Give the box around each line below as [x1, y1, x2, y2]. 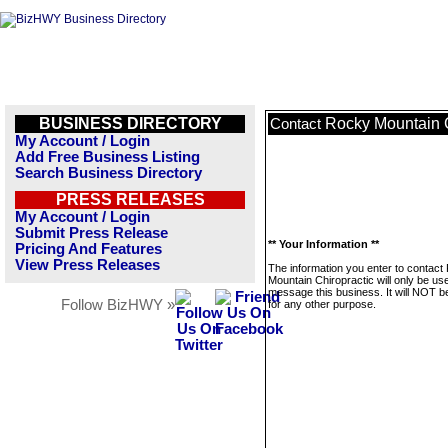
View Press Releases [15, 257, 160, 273]
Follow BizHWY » [61, 297, 175, 313]
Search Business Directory [15, 165, 202, 181]
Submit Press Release [15, 225, 168, 241]
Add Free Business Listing [15, 149, 200, 165]
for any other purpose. [268, 298, 376, 310]
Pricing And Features [15, 241, 162, 257]
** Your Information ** [268, 238, 379, 250]
